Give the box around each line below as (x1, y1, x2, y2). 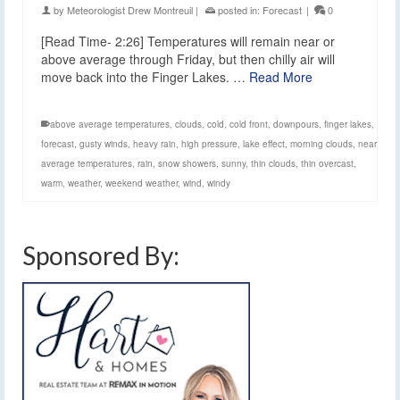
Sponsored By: (22, 239, 179, 271)
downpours (273, 117, 319, 130)
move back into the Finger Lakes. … (41, 67, 249, 86)
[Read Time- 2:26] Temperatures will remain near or (41, 31, 335, 50)
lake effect (243, 137, 285, 150)
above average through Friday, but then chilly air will (41, 49, 335, 68)
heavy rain (133, 137, 176, 150)
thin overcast (301, 156, 354, 170)
